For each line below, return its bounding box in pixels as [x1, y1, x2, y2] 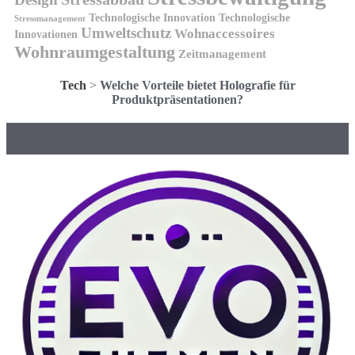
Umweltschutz [81, 25, 171, 42]
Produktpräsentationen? [112, 93, 243, 107]
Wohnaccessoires [174, 26, 275, 42]
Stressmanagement [14, 13, 86, 24]
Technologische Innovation [89, 12, 216, 25]
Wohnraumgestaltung [14, 42, 175, 63]
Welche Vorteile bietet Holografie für [99, 78, 296, 93]
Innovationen [14, 29, 78, 41]
